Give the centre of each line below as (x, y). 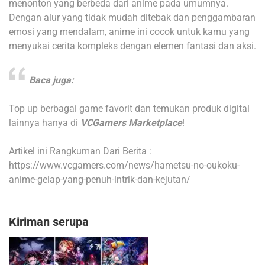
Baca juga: (51, 80)
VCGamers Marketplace (131, 123)
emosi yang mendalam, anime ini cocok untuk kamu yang (129, 32)
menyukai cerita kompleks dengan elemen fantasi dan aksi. (132, 46)
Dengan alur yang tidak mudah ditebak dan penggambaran (132, 18)
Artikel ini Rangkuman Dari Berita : (80, 151)
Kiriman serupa (49, 222)
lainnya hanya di (45, 123)
